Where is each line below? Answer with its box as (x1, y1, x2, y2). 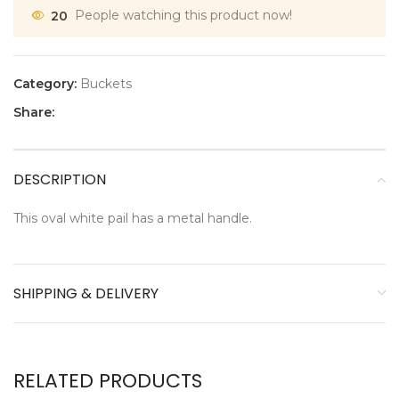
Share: (13, 104, 54, 121)
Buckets (80, 76, 132, 93)
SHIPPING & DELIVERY (13, 283, 159, 305)
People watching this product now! (75, 7, 292, 24)
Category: (13, 76, 77, 93)
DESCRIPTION (13, 169, 106, 191)
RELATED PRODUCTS (13, 367, 202, 395)
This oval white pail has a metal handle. (13, 210, 252, 227)
